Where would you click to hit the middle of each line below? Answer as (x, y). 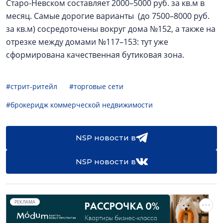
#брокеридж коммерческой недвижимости (79, 105)
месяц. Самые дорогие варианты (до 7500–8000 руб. (108, 16)
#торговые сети (96, 86)
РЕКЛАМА (25, 202)
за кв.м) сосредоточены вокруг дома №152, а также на (111, 29)
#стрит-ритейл (32, 86)
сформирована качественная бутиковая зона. (95, 55)
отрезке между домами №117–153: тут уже (87, 42)
